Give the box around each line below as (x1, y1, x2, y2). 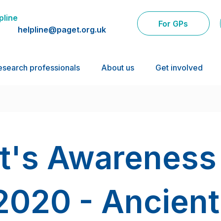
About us (101, 63, 134, 73)
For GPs (158, 18, 188, 29)
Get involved (155, 63, 203, 73)
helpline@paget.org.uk (18, 24, 107, 35)
